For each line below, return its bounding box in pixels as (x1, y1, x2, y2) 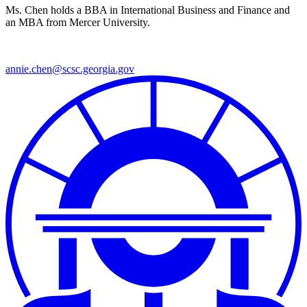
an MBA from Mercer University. (5, 16, 150, 29)
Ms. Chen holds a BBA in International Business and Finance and (5, 4, 290, 16)
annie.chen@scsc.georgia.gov (5, 63, 134, 75)
